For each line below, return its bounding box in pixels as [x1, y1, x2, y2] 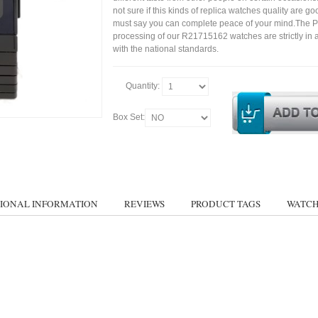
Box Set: [113, 112, 145, 123]
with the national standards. [113, 44, 219, 55]
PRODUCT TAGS [191, 197, 261, 210]
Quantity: [125, 81, 162, 92]
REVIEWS [124, 197, 165, 210]
